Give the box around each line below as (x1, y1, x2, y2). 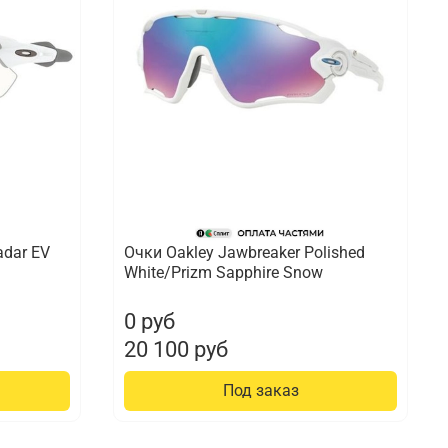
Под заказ (222, 381, 299, 401)
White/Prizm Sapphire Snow (124, 263, 324, 283)
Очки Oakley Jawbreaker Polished (124, 243, 366, 263)
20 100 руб (124, 336, 229, 363)
